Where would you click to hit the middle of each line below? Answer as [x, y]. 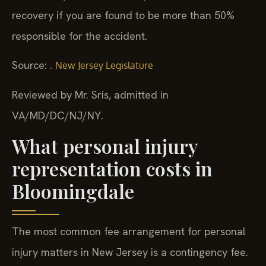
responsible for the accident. [80, 36]
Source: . [34, 65]
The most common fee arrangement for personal [129, 231]
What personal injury [104, 145]
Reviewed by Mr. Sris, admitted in [90, 95]
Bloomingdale [73, 191]
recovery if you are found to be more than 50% [123, 15]
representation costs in [112, 168]
